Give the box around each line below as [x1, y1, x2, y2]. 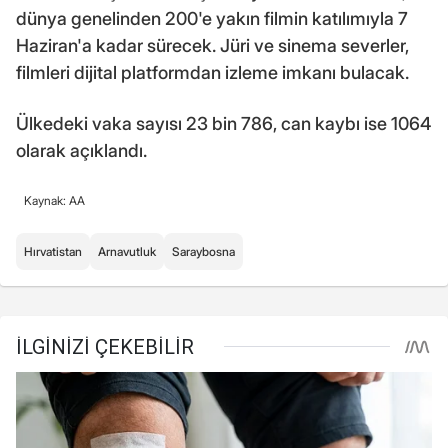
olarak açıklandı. [16, 139, 147, 161]
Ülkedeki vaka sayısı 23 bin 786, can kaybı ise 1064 [16, 112, 431, 134]
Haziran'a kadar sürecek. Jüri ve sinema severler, [16, 34, 409, 56]
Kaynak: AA [24, 192, 85, 208]
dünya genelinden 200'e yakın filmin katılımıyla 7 [16, 7, 408, 29]
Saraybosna [172, 243, 235, 259]
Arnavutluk [98, 243, 156, 259]
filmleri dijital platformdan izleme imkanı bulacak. [16, 61, 409, 83]
